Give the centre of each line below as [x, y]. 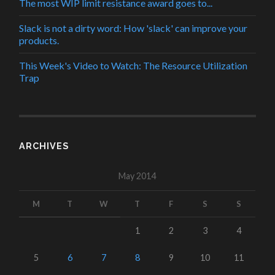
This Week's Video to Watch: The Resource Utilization [134, 66]
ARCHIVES [44, 146]
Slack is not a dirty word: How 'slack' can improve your [134, 28]
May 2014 [137, 176]
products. [39, 41]
